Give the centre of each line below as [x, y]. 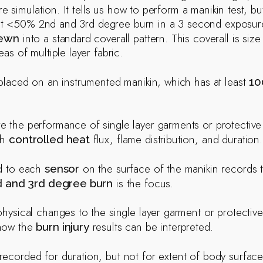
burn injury [63, 226]
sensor [62, 168]
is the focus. [143, 183]
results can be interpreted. [151, 227]
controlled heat [49, 139]
